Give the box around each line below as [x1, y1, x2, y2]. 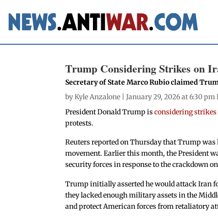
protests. [65, 118, 94, 127]
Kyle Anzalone [74, 92, 121, 101]
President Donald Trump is [65, 107, 155, 116]
